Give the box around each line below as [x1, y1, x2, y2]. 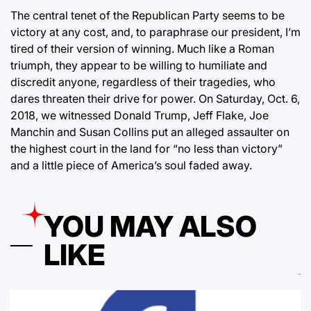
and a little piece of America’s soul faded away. [10, 158, 252, 172]
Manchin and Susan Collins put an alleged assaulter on [10, 124, 289, 139]
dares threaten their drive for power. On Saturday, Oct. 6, [10, 91, 300, 106]
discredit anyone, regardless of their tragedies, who [10, 74, 276, 89]
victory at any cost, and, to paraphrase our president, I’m [10, 24, 301, 39]
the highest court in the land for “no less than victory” [10, 141, 283, 155]
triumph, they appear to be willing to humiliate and [10, 58, 267, 72]
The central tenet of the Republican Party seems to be [10, 8, 285, 22]
